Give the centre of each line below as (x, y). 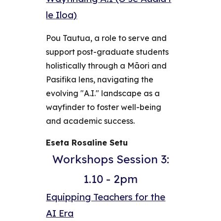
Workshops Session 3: (110, 159)
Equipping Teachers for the (106, 197)
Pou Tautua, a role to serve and (107, 38)
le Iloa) (62, 15)
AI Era (60, 213)
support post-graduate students (108, 52)
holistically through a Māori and (107, 66)
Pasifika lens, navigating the (100, 80)
